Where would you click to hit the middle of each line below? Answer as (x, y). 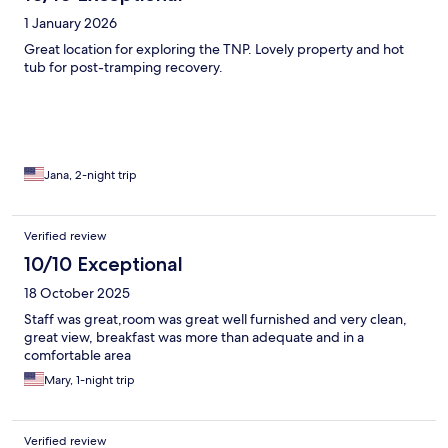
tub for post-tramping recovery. (123, 67)
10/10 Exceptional (103, 264)
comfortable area (77, 355)
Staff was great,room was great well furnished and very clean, (215, 319)
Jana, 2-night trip (90, 175)
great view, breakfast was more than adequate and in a (194, 337)
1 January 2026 (70, 23)
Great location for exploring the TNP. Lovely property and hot (214, 49)
